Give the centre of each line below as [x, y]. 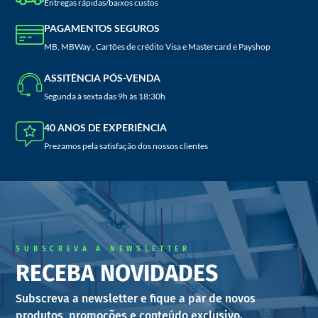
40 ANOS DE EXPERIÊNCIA [106, 127]
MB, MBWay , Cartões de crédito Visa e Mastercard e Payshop [158, 46]
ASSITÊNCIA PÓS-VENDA [103, 77]
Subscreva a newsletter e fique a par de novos [136, 298]
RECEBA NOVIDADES [117, 273]
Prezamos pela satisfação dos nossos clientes [126, 146]
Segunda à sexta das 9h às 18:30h [105, 96]
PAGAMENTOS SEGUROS [102, 28]
